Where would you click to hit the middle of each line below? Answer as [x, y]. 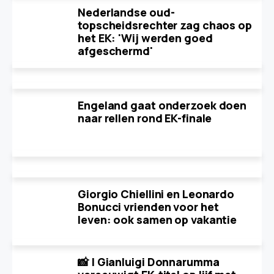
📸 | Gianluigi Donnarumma [149, 262]
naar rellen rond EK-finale [145, 118]
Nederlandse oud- [126, 12]
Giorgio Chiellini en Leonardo [156, 194]
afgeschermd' [115, 51]
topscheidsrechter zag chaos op [165, 25]
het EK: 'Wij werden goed [145, 38]
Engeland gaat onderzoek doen [162, 105]
